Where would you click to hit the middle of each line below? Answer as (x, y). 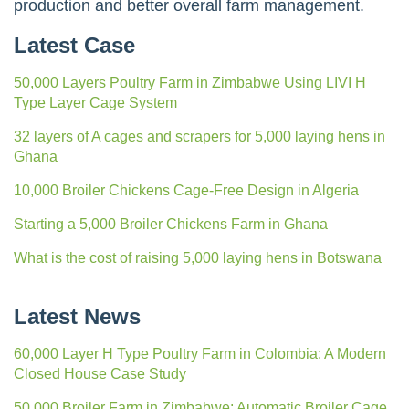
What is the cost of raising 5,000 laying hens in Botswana (198, 257)
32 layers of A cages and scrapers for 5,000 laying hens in (199, 136)
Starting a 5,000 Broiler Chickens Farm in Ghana (171, 224)
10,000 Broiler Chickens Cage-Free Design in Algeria (186, 190)
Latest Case (74, 45)
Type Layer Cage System (95, 102)
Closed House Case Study (100, 373)
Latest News (77, 316)
